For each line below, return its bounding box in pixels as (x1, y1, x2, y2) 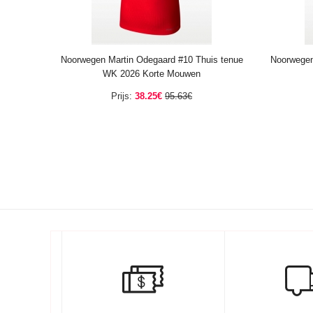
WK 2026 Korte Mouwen (103, 68, 201, 79)
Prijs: (111, 91, 132, 101)
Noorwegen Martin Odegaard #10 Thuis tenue (60, 54, 243, 65)
